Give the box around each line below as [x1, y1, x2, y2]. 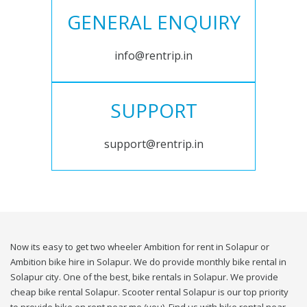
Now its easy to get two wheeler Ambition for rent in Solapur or [10, 241, 269, 254]
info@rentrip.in [114, 48, 193, 64]
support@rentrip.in [103, 136, 204, 152]
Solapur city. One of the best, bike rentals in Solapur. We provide [10, 271, 278, 284]
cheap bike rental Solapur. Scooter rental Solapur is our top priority [10, 286, 288, 299]
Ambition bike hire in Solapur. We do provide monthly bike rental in [10, 256, 286, 269]
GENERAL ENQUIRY [66, 9, 241, 36]
